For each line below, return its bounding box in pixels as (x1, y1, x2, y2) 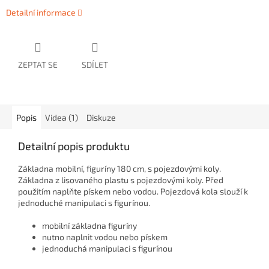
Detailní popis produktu (18, 139, 130, 153)
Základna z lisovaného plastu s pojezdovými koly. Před (18, 175, 223, 186)
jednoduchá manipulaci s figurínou (42, 243, 172, 254)
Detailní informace (6, 7, 76, 18)
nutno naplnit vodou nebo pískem (42, 232, 168, 243)
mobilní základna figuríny (42, 220, 137, 231)
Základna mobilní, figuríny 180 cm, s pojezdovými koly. (18, 163, 221, 174)
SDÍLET (82, 59, 108, 70)
